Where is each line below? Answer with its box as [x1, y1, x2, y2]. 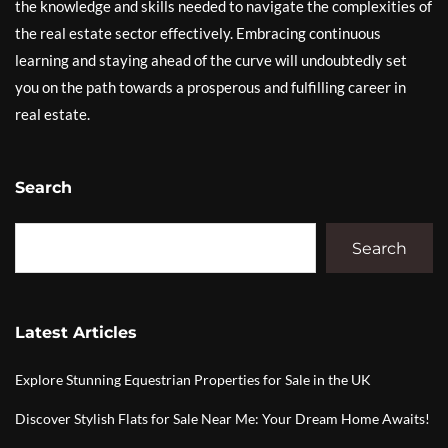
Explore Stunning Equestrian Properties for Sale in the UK [15, 371, 371, 388]
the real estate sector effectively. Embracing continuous [15, 24, 381, 42]
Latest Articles [15, 323, 137, 342]
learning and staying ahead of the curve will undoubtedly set [15, 51, 407, 69]
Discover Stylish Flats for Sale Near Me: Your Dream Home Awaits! [15, 410, 430, 427]
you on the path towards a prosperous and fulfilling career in [15, 78, 406, 96]
